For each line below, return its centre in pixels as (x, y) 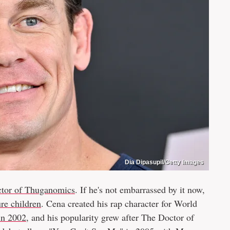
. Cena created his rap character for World (119, 203)
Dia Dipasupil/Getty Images (164, 162)
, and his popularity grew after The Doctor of (110, 217)
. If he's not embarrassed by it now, (140, 189)
